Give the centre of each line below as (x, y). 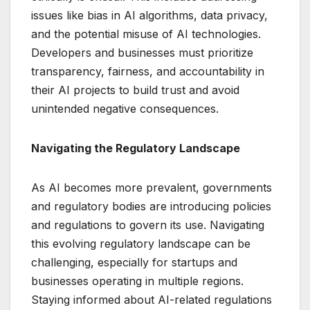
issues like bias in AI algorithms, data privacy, (149, 16)
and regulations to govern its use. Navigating (148, 225)
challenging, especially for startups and (134, 263)
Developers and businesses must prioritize (142, 53)
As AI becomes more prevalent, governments (152, 188)
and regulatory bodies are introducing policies (151, 207)
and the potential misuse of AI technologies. (146, 34)
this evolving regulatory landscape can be (141, 244)
